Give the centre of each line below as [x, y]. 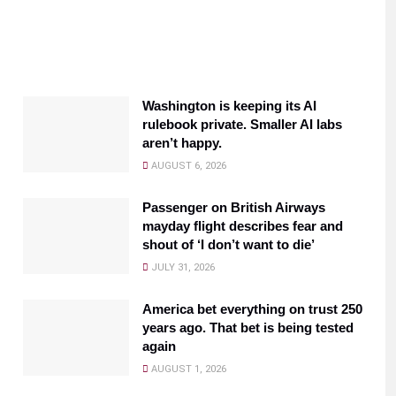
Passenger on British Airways [234, 207]
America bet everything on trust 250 [252, 309]
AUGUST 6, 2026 [187, 166]
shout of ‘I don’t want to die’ [228, 244]
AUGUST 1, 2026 [187, 369]
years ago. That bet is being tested [248, 327]
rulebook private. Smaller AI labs [242, 124]
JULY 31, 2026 [182, 267]
